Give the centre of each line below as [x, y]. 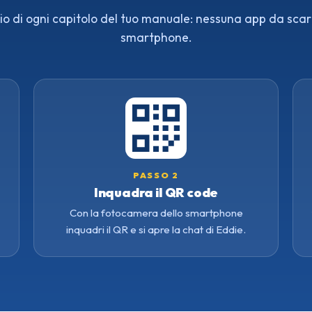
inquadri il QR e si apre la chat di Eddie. [156, 230]
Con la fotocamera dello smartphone [156, 213]
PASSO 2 [156, 175]
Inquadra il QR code [156, 193]
